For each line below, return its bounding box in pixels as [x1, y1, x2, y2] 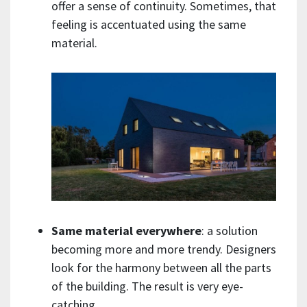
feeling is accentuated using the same [51, 16, 246, 32]
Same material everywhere [51, 222, 201, 238]
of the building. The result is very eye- [51, 278, 243, 294]
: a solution [201, 222, 258, 238]
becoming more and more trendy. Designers [51, 241, 276, 257]
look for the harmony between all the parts [51, 259, 271, 275]
